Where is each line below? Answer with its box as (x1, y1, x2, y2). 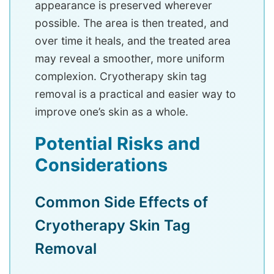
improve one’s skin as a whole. (35, 105, 188, 119)
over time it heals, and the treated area (35, 34, 231, 48)
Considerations (35, 154, 168, 176)
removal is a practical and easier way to (35, 87, 236, 101)
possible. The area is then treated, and (35, 17, 229, 30)
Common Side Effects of (35, 193, 208, 212)
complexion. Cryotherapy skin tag (35, 70, 207, 83)
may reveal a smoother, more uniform (35, 52, 224, 65)
